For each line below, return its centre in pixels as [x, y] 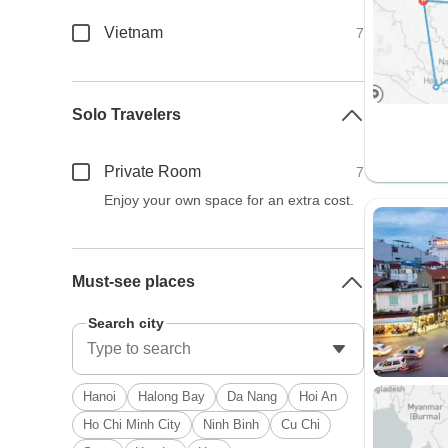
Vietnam [134, 32]
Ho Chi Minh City [132, 424]
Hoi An [318, 396]
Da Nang [252, 396]
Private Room [153, 171]
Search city [126, 323]
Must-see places [134, 281]
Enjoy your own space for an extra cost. [229, 200]
